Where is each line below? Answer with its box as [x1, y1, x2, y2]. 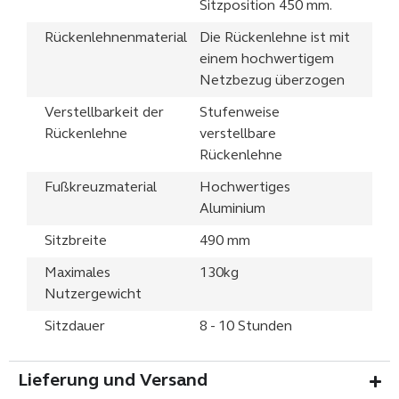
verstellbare [199, 127, 276, 142]
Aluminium [199, 202, 265, 217]
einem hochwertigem [199, 53, 334, 68]
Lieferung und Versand [18, 372, 208, 391]
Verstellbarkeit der [45, 106, 164, 121]
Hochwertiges [199, 181, 290, 196]
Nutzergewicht [45, 288, 142, 303]
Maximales [45, 266, 110, 281]
